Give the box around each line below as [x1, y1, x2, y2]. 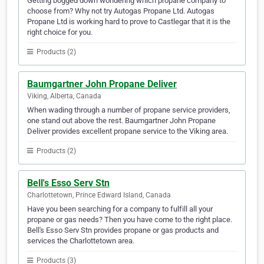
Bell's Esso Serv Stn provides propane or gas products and [27, 226, 219, 235]
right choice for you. [27, 28, 93, 37]
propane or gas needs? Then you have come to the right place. [27, 215, 232, 225]
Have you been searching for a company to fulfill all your [27, 204, 213, 214]
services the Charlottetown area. [27, 236, 134, 246]
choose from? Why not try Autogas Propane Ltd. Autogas [27, 6, 214, 16]
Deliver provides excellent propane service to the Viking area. [27, 127, 228, 136]
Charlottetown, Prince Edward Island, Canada [27, 191, 171, 200]
